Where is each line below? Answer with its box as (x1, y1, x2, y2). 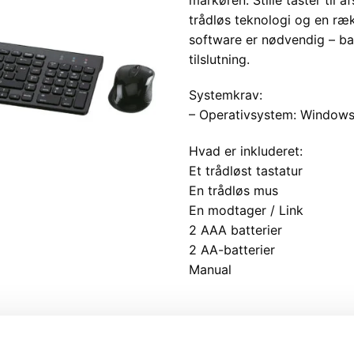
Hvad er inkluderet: (189, 143, 303, 160)
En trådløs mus (189, 183, 278, 199)
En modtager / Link (189, 202, 303, 219)
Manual (189, 262, 232, 278)
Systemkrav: (189, 87, 262, 104)
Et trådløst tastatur (189, 163, 303, 179)
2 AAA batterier (189, 222, 282, 239)
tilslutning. (189, 51, 250, 67)
